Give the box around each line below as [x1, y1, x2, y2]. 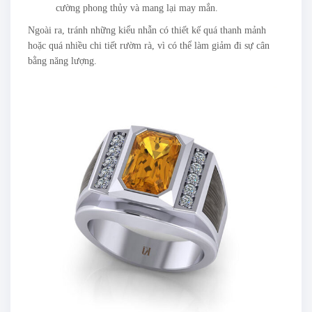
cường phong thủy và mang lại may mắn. [56, 3, 218, 13]
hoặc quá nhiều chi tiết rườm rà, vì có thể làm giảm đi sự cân [28, 40, 270, 51]
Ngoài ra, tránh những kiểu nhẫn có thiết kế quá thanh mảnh [28, 25, 266, 36]
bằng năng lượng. [28, 56, 97, 66]
